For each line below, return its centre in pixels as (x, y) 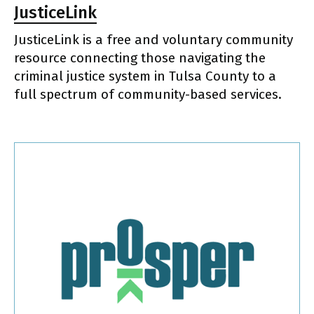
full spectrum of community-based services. (148, 95)
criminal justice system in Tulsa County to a (145, 76)
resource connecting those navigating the (140, 58)
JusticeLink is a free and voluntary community (153, 40)
